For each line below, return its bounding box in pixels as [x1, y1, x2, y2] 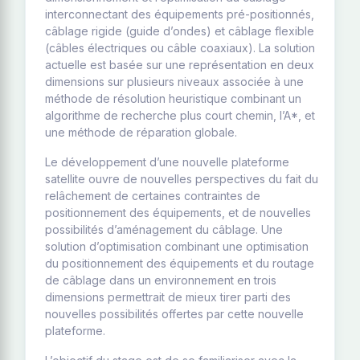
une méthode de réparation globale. [45, 125, 237, 139]
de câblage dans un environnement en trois [45, 273, 276, 287]
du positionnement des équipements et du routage [45, 256, 314, 270]
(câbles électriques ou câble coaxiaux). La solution [45, 41, 315, 55]
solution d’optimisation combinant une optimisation [45, 239, 309, 253]
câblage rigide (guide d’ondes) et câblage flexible [45, 24, 314, 38]
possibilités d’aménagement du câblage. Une [45, 223, 283, 236]
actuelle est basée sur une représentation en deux [45, 58, 314, 72]
